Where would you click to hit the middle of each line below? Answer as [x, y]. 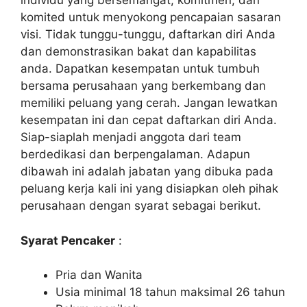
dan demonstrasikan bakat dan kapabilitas [138, 51]
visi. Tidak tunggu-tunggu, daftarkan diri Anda [148, 34]
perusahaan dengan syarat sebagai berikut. [141, 206]
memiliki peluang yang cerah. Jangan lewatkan [149, 103]
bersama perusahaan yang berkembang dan [143, 86]
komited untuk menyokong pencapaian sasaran [151, 17]
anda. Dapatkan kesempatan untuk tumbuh [140, 69]
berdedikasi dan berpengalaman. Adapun [135, 154]
